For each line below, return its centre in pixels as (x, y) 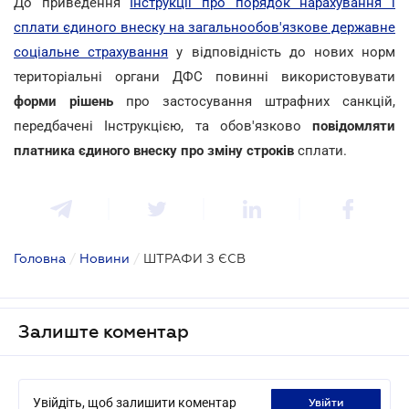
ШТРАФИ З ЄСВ (194, 258)
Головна (40, 258)
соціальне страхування (91, 52)
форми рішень (63, 101)
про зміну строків (237, 150)
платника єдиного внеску (95, 150)
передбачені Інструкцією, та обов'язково (163, 126)
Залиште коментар (104, 331)
